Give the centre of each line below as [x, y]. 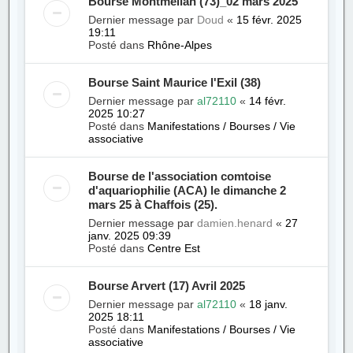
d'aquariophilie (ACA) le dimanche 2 [188, 190]
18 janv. [269, 304]
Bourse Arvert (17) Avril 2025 [167, 286]
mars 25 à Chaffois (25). [153, 204]
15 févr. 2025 [269, 20]
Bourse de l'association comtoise [180, 176]
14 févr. [268, 101]
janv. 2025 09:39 [130, 236]
